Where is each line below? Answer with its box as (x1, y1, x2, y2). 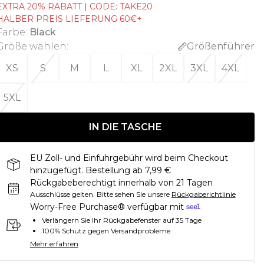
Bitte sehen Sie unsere (96, 190, 170, 199)
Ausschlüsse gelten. (29, 190, 95, 199)
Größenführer (186, 41, 255, 52)
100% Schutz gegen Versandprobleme (41, 226, 170, 236)
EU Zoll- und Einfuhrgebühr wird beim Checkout (29, 153, 228, 163)
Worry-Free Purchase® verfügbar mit (29, 202, 184, 212)
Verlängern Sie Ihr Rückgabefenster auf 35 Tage (41, 216, 202, 225)
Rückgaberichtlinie (171, 190, 236, 199)
